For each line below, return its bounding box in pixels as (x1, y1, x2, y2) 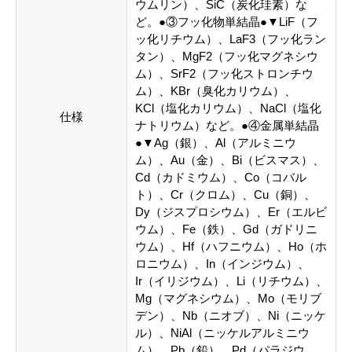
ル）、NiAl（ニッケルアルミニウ (135, 326, 310, 340)
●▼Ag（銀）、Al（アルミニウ (135, 136, 296, 150)
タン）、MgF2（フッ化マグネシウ (135, 49, 318, 64)
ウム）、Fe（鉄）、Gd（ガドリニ (135, 222, 317, 236)
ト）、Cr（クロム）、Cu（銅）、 (135, 188, 316, 202)
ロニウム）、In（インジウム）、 (135, 257, 310, 271)
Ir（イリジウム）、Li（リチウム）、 (135, 274, 328, 288)
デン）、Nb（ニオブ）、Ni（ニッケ (135, 309, 326, 323)
